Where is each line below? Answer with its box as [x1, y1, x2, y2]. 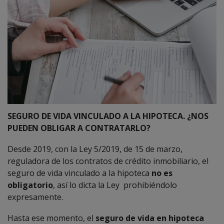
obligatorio [7, 179, 53, 190]
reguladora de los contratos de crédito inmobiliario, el [7, 155, 208, 166]
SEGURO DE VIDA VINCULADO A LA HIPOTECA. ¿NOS [7, 110, 208, 121]
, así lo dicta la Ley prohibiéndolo [53, 179, 177, 190]
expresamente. [7, 191, 63, 202]
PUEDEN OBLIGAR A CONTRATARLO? [7, 122, 150, 133]
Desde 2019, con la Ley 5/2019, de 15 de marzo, [7, 143, 182, 154]
